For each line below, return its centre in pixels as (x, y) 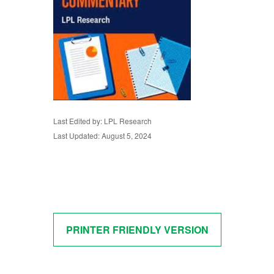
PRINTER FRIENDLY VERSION (137, 230)
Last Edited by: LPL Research (102, 121)
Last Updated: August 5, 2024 (102, 135)
